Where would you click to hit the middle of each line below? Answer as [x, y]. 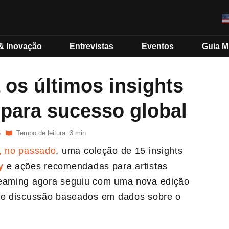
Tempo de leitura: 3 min [51, 133]
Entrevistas [92, 46]
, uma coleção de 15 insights [119, 151]
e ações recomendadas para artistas [87, 166]
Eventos [158, 46]
